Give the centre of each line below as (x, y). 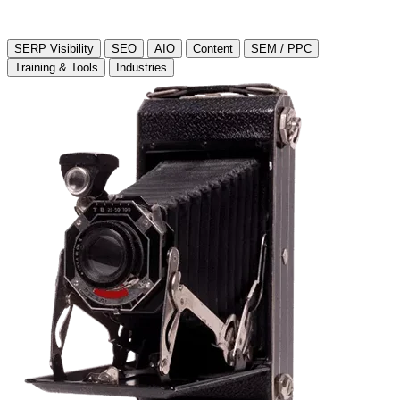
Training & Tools (56, 67)
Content (213, 48)
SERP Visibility (54, 48)
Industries (142, 67)
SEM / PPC (281, 48)
